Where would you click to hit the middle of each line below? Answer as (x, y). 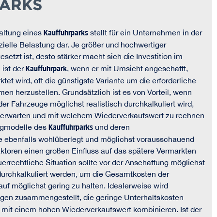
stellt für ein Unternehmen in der (145, 32)
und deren (111, 127)
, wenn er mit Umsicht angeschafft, (127, 68)
